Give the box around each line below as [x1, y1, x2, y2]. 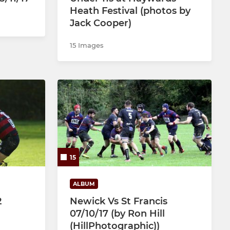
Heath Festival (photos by [70, 5, 190, 17]
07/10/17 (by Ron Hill [70, 208, 165, 220]
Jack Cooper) [70, 17, 131, 29]
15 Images [70, 41, 104, 50]
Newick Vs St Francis [70, 196, 167, 207]
